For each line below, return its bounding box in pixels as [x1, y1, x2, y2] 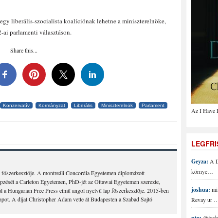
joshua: [191, 185, 210, 194]
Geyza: [191, 157, 208, 165]
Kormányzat [38, 103, 65, 108]
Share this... [10, 46, 37, 54]
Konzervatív [3, 103, 30, 108]
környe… [191, 167, 213, 175]
